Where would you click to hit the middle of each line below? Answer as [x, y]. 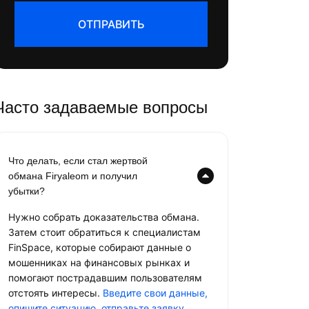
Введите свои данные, [155, 293]
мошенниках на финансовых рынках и [99, 262]
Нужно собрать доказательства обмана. [104, 217]
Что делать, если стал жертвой [78, 161]
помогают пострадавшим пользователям [105, 278]
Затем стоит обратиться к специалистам [104, 232]
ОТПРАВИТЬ [111, 24]
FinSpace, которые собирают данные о [100, 247]
